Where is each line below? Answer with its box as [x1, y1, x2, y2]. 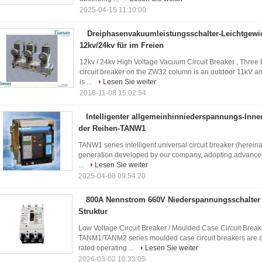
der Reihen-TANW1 [78, 124, 146, 133]
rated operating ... [78, 244, 136, 252]
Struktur [78, 207, 108, 216]
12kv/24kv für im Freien [80, 41, 164, 50]
